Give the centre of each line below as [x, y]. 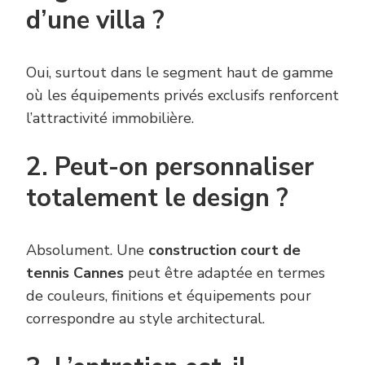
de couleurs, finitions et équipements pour [169, 296]
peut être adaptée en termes [224, 273]
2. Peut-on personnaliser [170, 167]
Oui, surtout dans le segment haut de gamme [180, 73]
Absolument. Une [87, 251]
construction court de [224, 251]
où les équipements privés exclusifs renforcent [182, 96]
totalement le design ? [157, 198]
